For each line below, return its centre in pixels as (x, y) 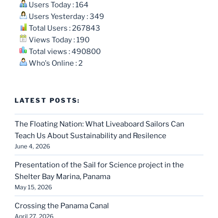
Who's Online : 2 (55, 63)
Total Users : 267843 (64, 28)
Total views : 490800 (64, 51)
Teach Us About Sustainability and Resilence (91, 136)
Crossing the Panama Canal (62, 206)
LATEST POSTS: (47, 100)
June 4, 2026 (32, 146)
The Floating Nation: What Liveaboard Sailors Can (100, 124)
